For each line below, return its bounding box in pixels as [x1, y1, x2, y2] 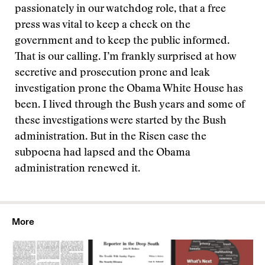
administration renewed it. [15, 164, 140, 174]
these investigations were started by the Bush [15, 116, 227, 127]
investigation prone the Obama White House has [15, 84, 243, 95]
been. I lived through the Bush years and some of [15, 100, 245, 111]
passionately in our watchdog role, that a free [15, 4, 226, 15]
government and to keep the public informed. [15, 36, 230, 47]
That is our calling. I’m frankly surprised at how [15, 52, 236, 63]
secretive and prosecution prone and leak [15, 68, 210, 79]
